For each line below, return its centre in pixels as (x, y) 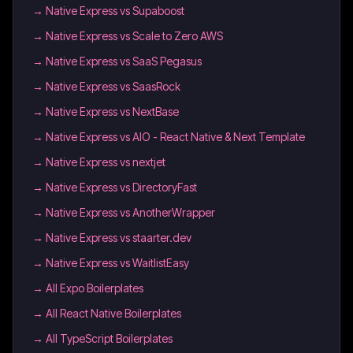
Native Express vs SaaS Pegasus (124, 61)
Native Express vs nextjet (106, 162)
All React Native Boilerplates (113, 313)
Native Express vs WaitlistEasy (117, 263)
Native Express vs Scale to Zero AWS (134, 36)
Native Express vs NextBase (112, 111)
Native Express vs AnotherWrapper (130, 212)
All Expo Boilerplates (95, 288)
